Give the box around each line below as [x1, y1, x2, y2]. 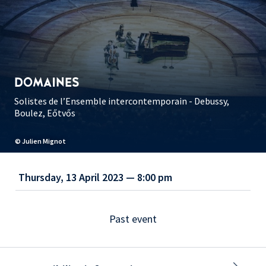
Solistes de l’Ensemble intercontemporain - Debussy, [14, 95, 229, 107]
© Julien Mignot [15, 137, 66, 146]
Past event [109, 212, 157, 226]
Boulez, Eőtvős [14, 107, 75, 119]
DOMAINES [14, 76, 79, 90]
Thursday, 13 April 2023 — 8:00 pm [18, 170, 172, 185]
